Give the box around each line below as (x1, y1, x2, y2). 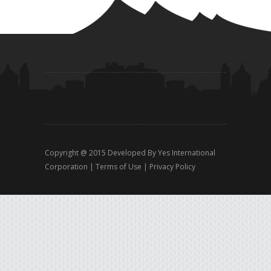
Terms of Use (96, 162, 142, 172)
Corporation (45, 162, 88, 172)
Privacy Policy (149, 162, 195, 172)
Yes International (158, 148, 215, 158)
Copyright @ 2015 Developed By (45, 148, 158, 158)
